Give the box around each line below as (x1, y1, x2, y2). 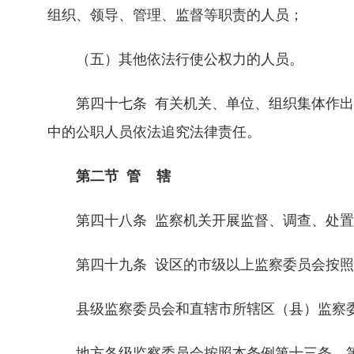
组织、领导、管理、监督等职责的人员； (47, 7, 303, 23)
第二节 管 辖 (47, 168, 171, 184)
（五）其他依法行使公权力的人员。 (47, 51, 303, 67)
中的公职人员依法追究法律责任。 (47, 124, 261, 140)
